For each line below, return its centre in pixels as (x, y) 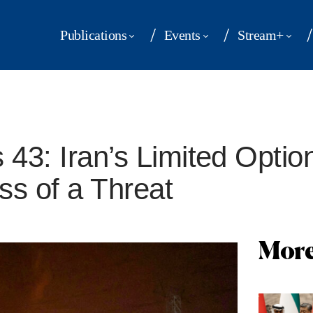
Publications (94, 35)
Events (182, 35)
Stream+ (261, 35)
